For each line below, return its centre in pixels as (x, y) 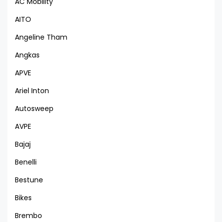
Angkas (27, 55)
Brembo (28, 215)
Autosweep (34, 108)
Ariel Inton (32, 90)
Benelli (26, 162)
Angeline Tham (41, 37)
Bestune (29, 180)
